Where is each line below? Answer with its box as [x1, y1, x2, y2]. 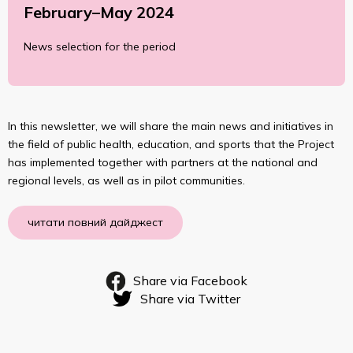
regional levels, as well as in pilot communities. [8, 173, 245, 188]
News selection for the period [24, 39, 176, 54]
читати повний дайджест [28, 214, 163, 229]
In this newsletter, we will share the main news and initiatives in [8, 118, 333, 133]
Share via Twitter [139, 290, 240, 307]
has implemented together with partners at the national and [8, 154, 318, 169]
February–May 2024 [24, 2, 174, 22]
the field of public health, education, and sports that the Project [8, 136, 334, 151]
